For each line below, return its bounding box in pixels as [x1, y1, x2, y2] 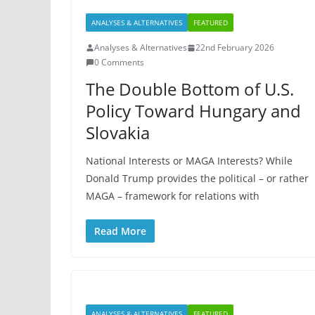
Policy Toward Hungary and [86, 99, 301, 122]
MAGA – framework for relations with [86, 189, 259, 202]
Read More [94, 224, 146, 238]
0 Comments [94, 56, 144, 68]
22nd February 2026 [195, 41, 274, 53]
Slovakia [86, 121, 150, 144]
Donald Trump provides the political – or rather [86, 172, 309, 185]
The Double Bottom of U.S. [86, 77, 294, 101]
